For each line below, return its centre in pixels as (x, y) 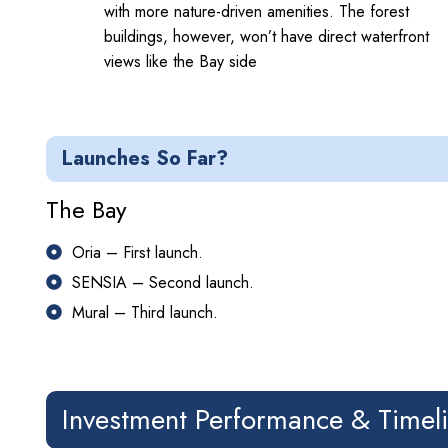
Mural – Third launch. (145, 312)
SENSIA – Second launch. (163, 282)
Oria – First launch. (137, 252)
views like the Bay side (180, 61)
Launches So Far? (145, 158)
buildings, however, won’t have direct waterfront (266, 36)
